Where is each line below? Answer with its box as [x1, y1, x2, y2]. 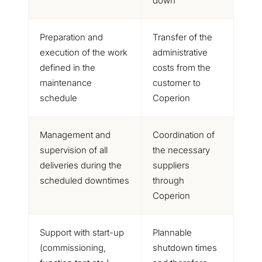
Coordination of [152, 129, 215, 140]
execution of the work [39, 47, 127, 58]
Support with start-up [39, 227, 124, 238]
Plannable [152, 227, 192, 238]
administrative [152, 47, 208, 58]
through [152, 175, 184, 186]
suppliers [152, 160, 189, 171]
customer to [152, 77, 201, 88]
